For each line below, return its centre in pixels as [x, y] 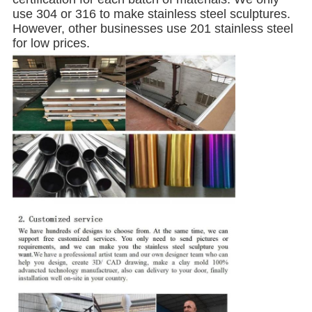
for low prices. [51, 43]
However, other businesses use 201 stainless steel [153, 28]
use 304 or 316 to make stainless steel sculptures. [151, 14]
